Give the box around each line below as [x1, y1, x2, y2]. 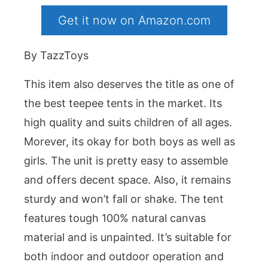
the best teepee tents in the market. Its [24, 97, 222, 110]
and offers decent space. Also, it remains [24, 173, 231, 187]
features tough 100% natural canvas [24, 212, 206, 225]
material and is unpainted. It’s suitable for [24, 231, 232, 244]
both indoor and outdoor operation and [24, 250, 224, 263]
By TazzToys [24, 49, 89, 62]
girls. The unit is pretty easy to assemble [24, 154, 228, 167]
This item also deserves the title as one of [24, 78, 234, 91]
